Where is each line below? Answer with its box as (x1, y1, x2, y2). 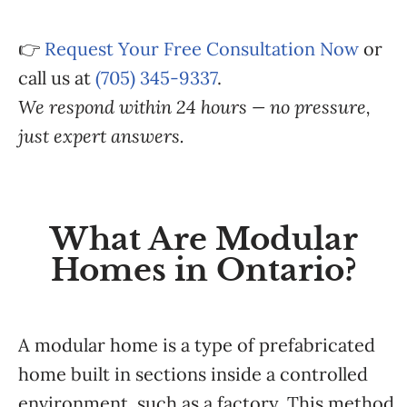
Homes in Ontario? (50, 251, 357, 289)
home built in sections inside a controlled (18, 362, 368, 385)
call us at (18, 66, 95, 89)
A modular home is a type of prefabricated (18, 333, 375, 356)
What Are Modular (49, 220, 358, 258)
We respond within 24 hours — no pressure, (18, 95, 371, 118)
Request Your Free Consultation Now (45, 37, 359, 60)
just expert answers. (18, 124, 184, 147)
